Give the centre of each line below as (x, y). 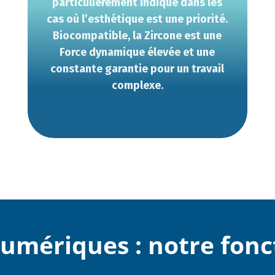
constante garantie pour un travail (137, 69)
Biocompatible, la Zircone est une (137, 36)
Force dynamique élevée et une (137, 52)
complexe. (137, 85)
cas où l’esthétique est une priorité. (137, 19)
